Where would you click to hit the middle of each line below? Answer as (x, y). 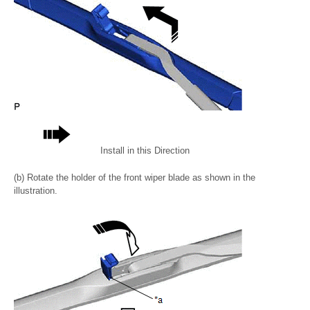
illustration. (36, 190)
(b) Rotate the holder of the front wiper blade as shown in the (135, 177)
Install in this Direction (145, 150)
